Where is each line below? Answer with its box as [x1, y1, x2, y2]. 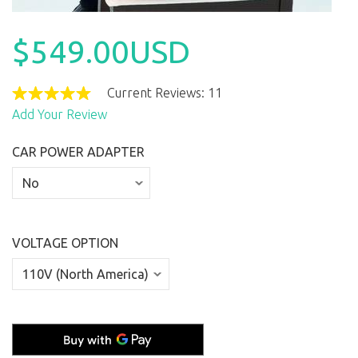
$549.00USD [12, 33, 190, 70]
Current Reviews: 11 [107, 85, 222, 100]
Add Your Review [12, 106, 107, 121]
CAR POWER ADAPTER [12, 144, 145, 159]
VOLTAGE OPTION [12, 235, 118, 250]
